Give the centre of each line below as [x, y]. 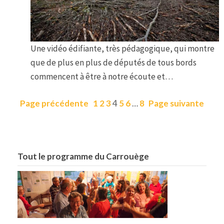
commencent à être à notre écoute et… [102, 77]
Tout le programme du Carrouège [83, 156]
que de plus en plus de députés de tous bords [113, 63]
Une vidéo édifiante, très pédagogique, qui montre [122, 49]
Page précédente [54, 103]
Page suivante [176, 103]
